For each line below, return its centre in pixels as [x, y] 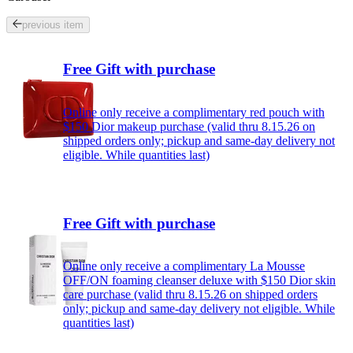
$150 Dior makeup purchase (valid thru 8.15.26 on [189, 126]
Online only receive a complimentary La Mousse [184, 266]
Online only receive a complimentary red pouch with [194, 112]
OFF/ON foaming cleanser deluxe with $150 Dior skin [199, 281]
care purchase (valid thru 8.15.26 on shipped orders [190, 295]
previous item [53, 25]
